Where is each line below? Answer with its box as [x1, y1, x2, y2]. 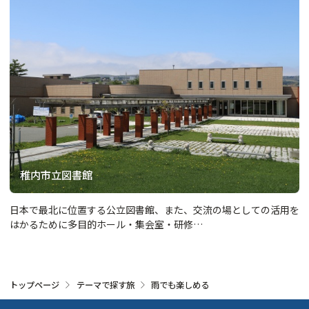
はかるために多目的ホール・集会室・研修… [10, 217, 203, 231]
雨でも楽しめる [151, 279, 209, 291]
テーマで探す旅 [76, 279, 134, 291]
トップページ [10, 279, 59, 291]
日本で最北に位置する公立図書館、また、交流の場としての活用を [10, 203, 299, 217]
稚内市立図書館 [20, 166, 93, 182]
